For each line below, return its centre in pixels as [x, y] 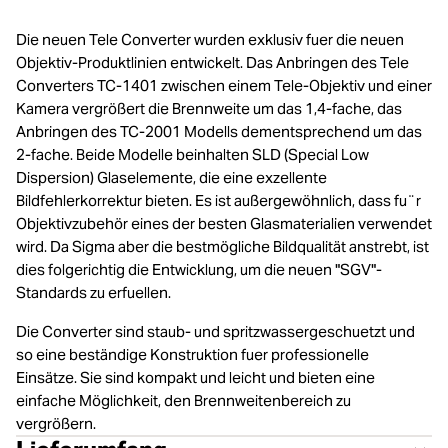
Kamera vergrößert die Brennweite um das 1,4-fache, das [209, 108]
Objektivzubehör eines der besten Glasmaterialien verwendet [224, 223]
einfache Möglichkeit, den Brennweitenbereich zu [183, 400]
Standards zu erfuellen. [93, 292]
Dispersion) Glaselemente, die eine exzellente [171, 177]
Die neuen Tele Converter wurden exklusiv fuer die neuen [210, 39]
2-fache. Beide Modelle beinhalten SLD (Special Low [192, 154]
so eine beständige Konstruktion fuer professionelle [192, 354]
